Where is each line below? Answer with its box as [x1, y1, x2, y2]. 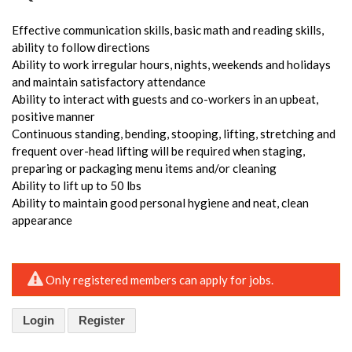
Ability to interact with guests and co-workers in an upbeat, [12, 91, 318, 106]
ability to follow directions [12, 39, 150, 54]
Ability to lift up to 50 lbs [12, 178, 141, 192]
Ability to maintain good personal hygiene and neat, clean [12, 195, 309, 210]
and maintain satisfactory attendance [12, 74, 206, 89]
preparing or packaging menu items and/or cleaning [12, 160, 277, 175]
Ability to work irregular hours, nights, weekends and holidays [12, 57, 331, 71]
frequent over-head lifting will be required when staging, [12, 143, 305, 158]
